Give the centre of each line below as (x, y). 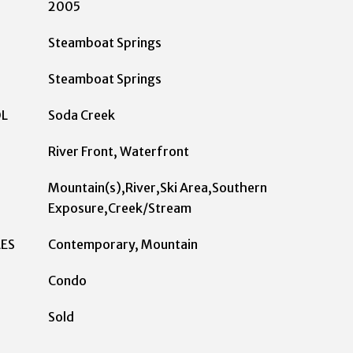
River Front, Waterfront (119, 151)
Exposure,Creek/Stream (120, 208)
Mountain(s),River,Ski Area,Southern (158, 188)
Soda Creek (82, 115)
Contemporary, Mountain (123, 244)
